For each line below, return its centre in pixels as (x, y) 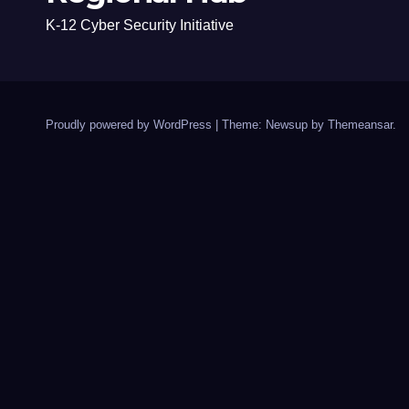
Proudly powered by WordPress (131, 125)
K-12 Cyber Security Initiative (140, 25)
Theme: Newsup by (275, 125)
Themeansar (360, 125)
